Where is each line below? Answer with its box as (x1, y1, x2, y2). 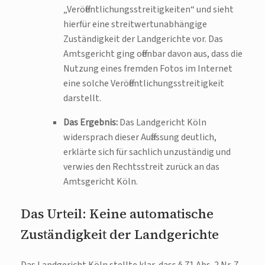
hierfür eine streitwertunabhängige (63, 18, 207, 31)
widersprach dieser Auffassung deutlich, (63, 131, 216, 144)
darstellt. (63, 92, 101, 105)
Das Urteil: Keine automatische (21, 205, 214, 223)
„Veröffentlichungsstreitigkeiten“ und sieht (63, 3, 234, 17)
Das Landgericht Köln (118, 116, 206, 130)
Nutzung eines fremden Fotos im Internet (63, 62, 232, 76)
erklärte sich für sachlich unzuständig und (63, 146, 231, 159)
